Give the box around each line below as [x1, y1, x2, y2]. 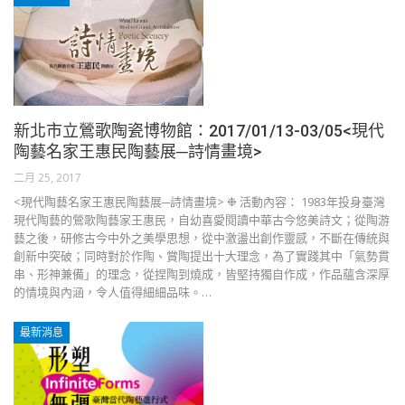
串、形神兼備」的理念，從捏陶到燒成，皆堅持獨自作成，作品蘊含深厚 [14, 266, 390, 283]
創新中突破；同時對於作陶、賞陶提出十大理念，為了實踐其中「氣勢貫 [14, 248, 390, 265]
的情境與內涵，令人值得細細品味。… [14, 284, 212, 301]
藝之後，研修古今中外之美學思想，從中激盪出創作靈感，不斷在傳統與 [14, 230, 390, 247]
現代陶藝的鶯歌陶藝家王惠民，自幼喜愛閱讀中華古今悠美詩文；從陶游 [14, 212, 390, 229]
